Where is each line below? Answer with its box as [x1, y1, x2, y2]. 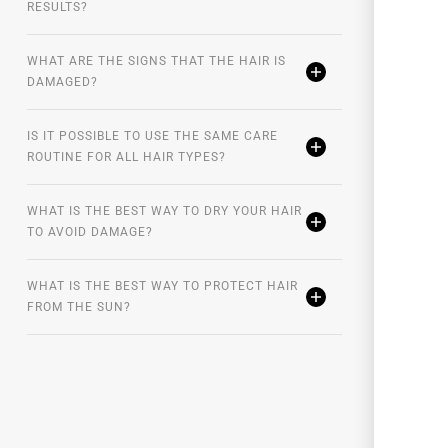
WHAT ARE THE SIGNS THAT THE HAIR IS [27, 54, 286, 69]
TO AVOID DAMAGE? [27, 225, 153, 240]
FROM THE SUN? [27, 300, 131, 315]
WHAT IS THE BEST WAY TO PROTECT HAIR [27, 279, 298, 294]
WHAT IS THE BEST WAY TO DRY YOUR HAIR [27, 204, 302, 219]
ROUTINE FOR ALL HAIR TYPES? [27, 150, 226, 165]
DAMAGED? [27, 75, 98, 90]
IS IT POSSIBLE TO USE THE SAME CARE [27, 129, 278, 144]
